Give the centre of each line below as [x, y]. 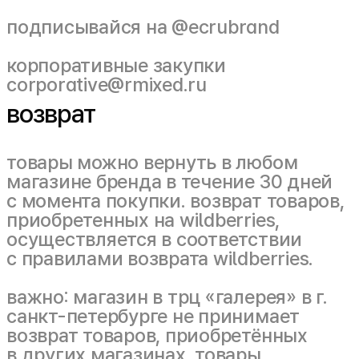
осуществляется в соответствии [155, 239]
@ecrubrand [226, 27]
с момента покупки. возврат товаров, [175, 201]
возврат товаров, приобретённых [157, 335]
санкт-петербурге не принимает [153, 316]
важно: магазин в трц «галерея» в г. [167, 297]
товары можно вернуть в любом [152, 162]
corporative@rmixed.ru [107, 85]
